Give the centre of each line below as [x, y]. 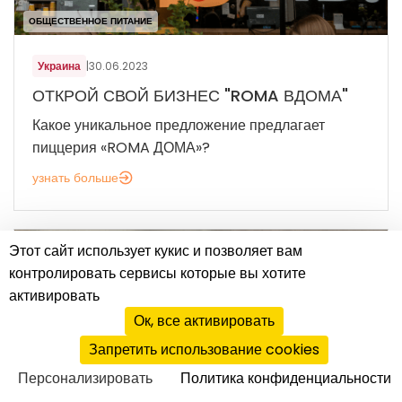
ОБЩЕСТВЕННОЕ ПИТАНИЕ [91, 22]
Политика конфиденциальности [285, 378]
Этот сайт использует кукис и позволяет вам [156, 251]
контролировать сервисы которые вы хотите [157, 273]
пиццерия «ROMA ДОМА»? [121, 148]
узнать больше [75, 178]
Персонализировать [85, 378]
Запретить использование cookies [204, 350]
